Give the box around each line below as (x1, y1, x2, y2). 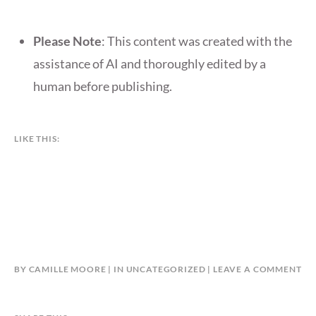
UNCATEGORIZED (126, 264, 206, 275)
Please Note (33, 33, 102, 49)
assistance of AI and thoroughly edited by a (33, 56, 266, 72)
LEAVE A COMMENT (212, 264, 302, 275)
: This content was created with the (102, 33, 292, 49)
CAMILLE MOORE (28, 264, 107, 275)
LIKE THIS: (14, 133, 60, 145)
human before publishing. (33, 78, 172, 95)
